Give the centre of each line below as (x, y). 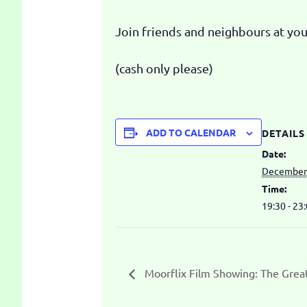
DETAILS (283, 133)
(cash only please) (164, 68)
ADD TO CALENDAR (191, 132)
